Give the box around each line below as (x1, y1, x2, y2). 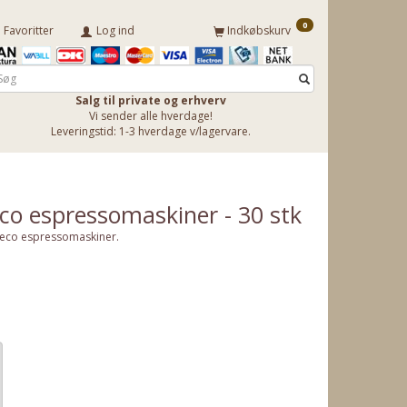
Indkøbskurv (227, 23, 293, 39)
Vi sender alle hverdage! (89, 108, 213, 124)
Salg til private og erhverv (75, 93, 226, 109)
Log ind (96, 23, 134, 39)
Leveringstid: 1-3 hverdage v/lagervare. (51, 124, 251, 140)
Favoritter (4, 23, 54, 39)
